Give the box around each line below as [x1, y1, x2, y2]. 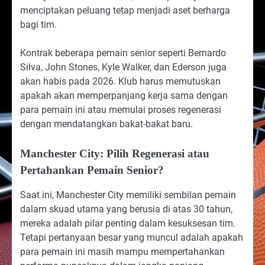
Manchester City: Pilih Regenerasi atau [20, 147, 209, 160]
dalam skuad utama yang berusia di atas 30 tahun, [20, 203, 232, 215]
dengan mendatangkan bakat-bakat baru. [20, 118, 193, 130]
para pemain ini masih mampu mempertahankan [20, 246, 225, 258]
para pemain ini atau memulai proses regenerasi [20, 104, 221, 115]
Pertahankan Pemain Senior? [20, 164, 164, 177]
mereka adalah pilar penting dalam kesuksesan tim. [20, 218, 235, 230]
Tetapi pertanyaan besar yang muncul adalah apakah [20, 232, 243, 244]
